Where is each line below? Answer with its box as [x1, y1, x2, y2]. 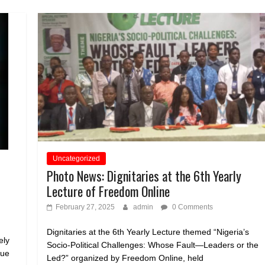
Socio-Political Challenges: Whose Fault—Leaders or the [47, 240, 259, 250]
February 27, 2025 [56, 202, 115, 211]
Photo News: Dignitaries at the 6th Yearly [47, 166, 242, 185]
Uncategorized [53, 154, 101, 163]
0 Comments [170, 202, 214, 211]
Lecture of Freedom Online [47, 181, 170, 201]
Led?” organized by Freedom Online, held [47, 253, 204, 263]
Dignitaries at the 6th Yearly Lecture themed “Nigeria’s [47, 227, 250, 237]
